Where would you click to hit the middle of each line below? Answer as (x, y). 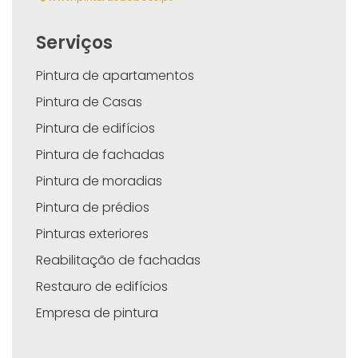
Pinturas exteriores (92, 233)
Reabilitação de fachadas (118, 260)
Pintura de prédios (93, 207)
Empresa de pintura (97, 312)
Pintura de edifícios (95, 128)
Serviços (74, 42)
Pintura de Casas (89, 101)
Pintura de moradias (99, 181)
